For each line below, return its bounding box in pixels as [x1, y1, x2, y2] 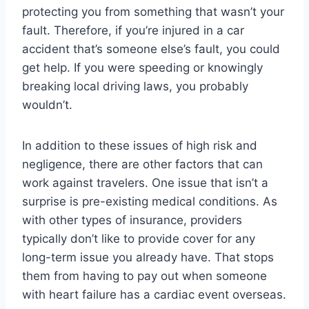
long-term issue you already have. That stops [22, 250, 274, 265]
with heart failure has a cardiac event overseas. [22, 288, 286, 302]
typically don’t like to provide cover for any [22, 232, 255, 246]
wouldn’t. [22, 98, 72, 112]
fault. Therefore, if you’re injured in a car [22, 23, 244, 38]
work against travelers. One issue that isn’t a [22, 176, 268, 190]
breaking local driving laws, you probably [22, 79, 248, 94]
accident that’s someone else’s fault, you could [22, 42, 280, 57]
